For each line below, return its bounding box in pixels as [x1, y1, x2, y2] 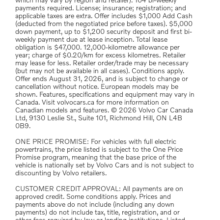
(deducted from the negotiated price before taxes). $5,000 [15, 21, 192, 27]
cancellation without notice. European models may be [15, 83, 178, 90]
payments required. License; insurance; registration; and [15, 5, 186, 12]
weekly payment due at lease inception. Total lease [15, 36, 167, 43]
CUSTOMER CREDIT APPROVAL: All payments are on [15, 186, 123, 192]
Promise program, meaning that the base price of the [15, 154, 176, 161]
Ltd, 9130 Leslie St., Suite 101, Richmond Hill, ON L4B [15, 115, 182, 122]
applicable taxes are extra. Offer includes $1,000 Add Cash [15, 13, 192, 20]
